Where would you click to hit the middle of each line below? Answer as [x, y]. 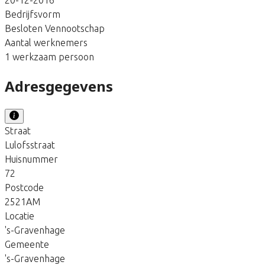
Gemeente [27, 244]
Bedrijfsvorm [33, 14]
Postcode [24, 187]
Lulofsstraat [30, 145]
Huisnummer [31, 159]
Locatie [20, 216]
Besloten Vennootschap [55, 28]
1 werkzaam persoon [49, 56]
